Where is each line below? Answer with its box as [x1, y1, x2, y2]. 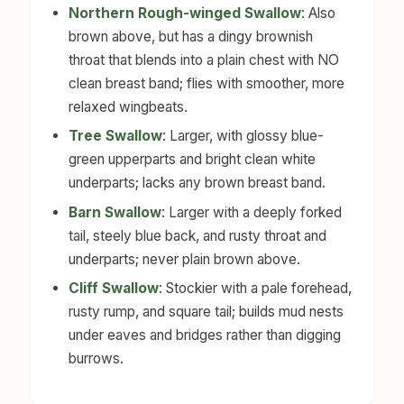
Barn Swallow [69, 203, 162, 221]
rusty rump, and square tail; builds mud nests [69, 303, 344, 321]
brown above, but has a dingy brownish [69, 27, 314, 45]
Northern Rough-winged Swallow [69, 4, 302, 22]
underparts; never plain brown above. [69, 250, 301, 268]
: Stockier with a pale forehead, [159, 280, 353, 298]
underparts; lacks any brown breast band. [69, 174, 326, 192]
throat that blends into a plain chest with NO [69, 50, 340, 69]
